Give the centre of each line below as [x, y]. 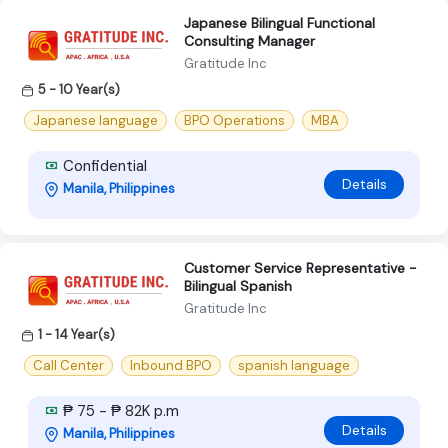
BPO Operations [234, 120]
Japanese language [95, 120]
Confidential [103, 165]
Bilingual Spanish [238, 285]
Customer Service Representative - [300, 267]
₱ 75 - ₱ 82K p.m [119, 411]
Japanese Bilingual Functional [279, 22]
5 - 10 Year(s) [79, 89]
